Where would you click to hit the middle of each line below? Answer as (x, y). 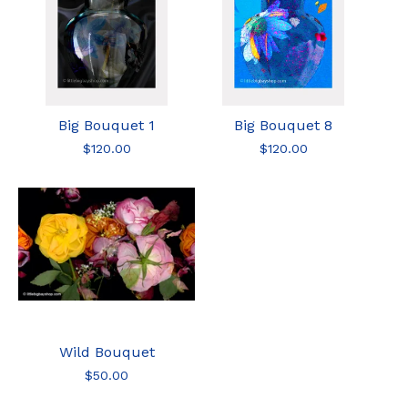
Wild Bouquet (107, 352)
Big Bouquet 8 (283, 125)
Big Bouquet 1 (107, 125)
